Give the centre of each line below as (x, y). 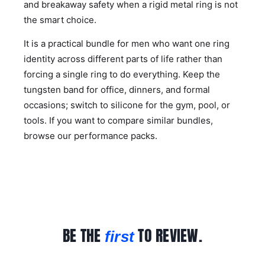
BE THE (83, 235)
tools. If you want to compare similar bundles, (118, 120)
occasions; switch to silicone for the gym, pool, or (127, 105)
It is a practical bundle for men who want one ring (127, 43)
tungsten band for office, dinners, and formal (117, 89)
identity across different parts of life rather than (123, 59)
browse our (49, 135)
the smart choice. (60, 20)
